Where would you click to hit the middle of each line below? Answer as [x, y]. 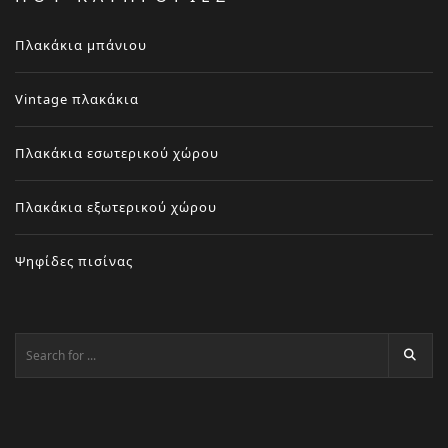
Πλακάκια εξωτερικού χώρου [116, 206]
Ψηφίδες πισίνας [74, 260]
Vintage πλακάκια [77, 98]
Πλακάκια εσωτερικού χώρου [117, 152]
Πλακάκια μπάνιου [81, 44]
